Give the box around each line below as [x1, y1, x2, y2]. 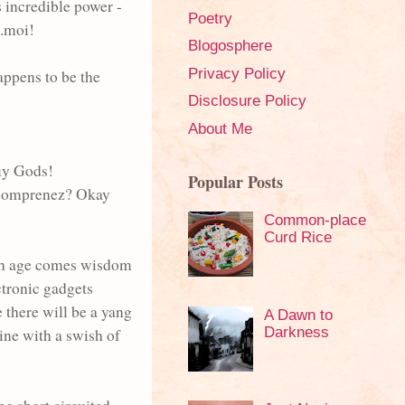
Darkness [263, 323, 329, 341]
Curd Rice [263, 229, 332, 247]
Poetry [188, 9, 232, 27]
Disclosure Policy [188, 92, 306, 110]
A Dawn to [263, 306, 333, 324]
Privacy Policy [188, 64, 286, 82]
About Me [188, 120, 252, 138]
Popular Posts [188, 169, 283, 193]
